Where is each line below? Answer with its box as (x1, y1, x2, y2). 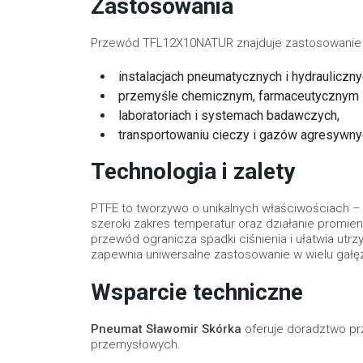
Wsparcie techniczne (91, 278, 303, 305)
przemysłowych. (91, 336, 181, 352)
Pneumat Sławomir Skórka (91, 321, 241, 336)
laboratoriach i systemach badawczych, (118, 107, 340, 123)
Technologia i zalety (91, 157, 295, 185)
